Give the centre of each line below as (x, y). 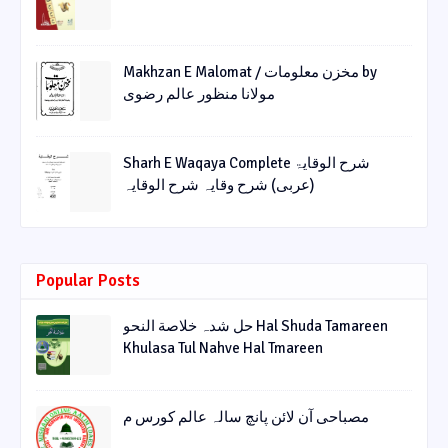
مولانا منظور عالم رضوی (199, 94)
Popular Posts (88, 281)
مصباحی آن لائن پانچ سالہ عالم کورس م (246, 417)
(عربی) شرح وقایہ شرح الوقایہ (218, 185)
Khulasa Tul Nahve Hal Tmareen (223, 348)
